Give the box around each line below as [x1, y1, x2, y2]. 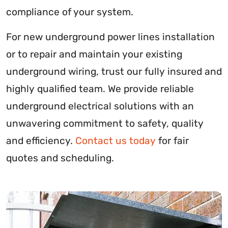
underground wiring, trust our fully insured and [6, 66, 222, 78]
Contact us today [75, 135, 156, 147]
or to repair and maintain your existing [6, 48, 182, 61]
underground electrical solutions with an [6, 100, 194, 112]
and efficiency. [6, 135, 75, 147]
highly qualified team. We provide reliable [6, 83, 194, 95]
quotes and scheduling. [6, 152, 114, 164]
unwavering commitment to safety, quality [6, 118, 204, 130]
